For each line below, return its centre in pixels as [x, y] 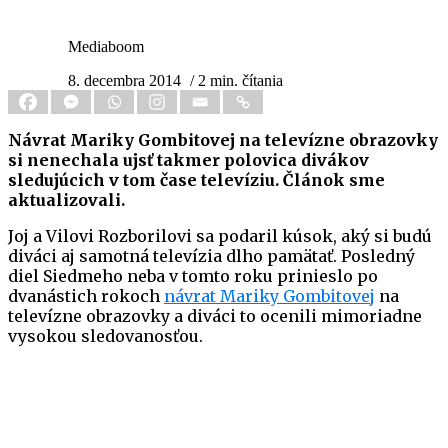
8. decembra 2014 [124, 81]
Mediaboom [106, 47]
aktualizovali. [66, 200]
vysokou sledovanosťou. [105, 336]
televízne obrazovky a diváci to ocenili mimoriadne [215, 316]
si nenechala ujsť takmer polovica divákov [188, 160]
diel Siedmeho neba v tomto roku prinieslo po [193, 276]
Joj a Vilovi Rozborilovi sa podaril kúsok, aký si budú [220, 236]
